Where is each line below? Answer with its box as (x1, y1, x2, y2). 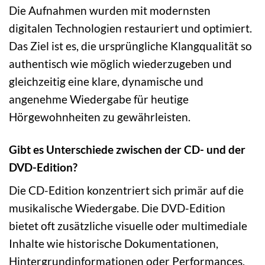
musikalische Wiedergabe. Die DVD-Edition (9, 201, 225, 215)
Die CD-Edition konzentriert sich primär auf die (9, 183, 244, 198)
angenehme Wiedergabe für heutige (9, 92, 189, 106)
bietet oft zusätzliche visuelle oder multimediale (9, 219, 247, 233)
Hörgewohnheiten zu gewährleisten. (9, 109, 190, 124)
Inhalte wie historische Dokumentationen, (9, 237, 218, 251)
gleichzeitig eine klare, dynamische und (9, 74, 203, 88)
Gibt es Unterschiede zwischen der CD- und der (9, 142, 245, 156)
